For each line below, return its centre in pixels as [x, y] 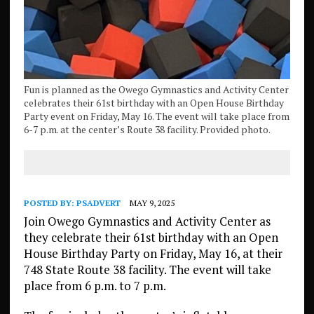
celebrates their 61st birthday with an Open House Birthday [153, 103]
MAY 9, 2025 [152, 203]
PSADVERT [98, 203]
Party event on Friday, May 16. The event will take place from [156, 116]
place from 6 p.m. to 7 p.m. [95, 286]
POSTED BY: [50, 203]
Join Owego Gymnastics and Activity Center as [147, 221]
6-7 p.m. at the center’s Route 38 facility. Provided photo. [147, 130]
